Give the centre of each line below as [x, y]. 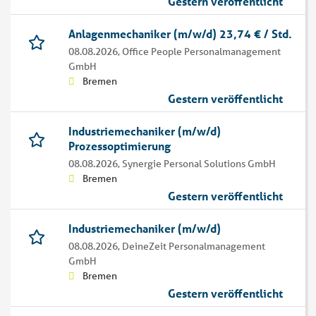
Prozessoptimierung [120, 146]
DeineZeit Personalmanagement [194, 247]
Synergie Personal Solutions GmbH [199, 164]
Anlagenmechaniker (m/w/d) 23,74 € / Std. [180, 34]
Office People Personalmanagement [201, 52]
